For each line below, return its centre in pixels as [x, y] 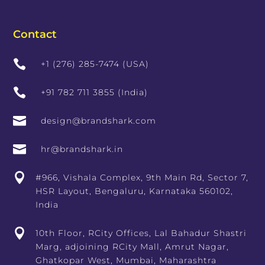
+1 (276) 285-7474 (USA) [95, 64]
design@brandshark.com [99, 121]
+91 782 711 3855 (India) [95, 93]
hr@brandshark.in [82, 149]
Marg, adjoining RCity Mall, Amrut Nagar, [132, 247]
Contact [35, 35]
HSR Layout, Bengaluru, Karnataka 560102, [135, 191]
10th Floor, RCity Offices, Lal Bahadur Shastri [141, 233]
